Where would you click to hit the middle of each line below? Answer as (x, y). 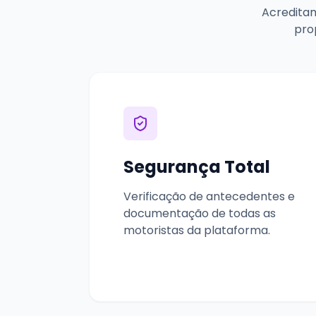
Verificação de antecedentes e (209, 196)
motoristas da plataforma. (197, 230)
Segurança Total (197, 166)
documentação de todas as (200, 213)
